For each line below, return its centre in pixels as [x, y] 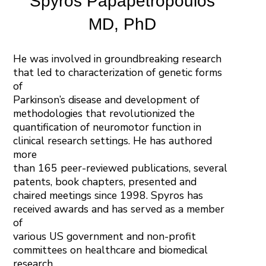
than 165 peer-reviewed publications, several [121, 168]
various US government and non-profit [105, 236]
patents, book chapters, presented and [105, 181]
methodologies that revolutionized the [104, 113]
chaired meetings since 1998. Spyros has [108, 195]
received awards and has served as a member [119, 209]
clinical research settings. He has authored [113, 140]
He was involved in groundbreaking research [118, 58]
